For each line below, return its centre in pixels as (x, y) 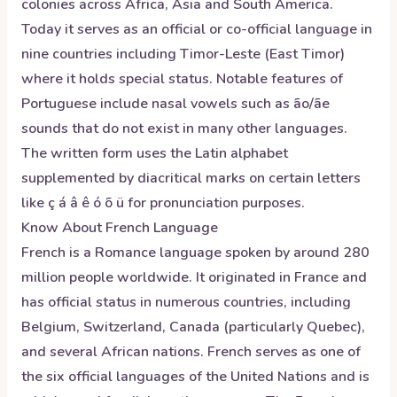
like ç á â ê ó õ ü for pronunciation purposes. (163, 203)
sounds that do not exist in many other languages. (184, 128)
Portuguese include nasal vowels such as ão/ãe (175, 104)
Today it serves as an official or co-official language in (197, 29)
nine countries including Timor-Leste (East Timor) (183, 54)
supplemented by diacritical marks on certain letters (191, 178)
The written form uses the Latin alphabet (155, 153)
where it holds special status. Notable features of (182, 79)
